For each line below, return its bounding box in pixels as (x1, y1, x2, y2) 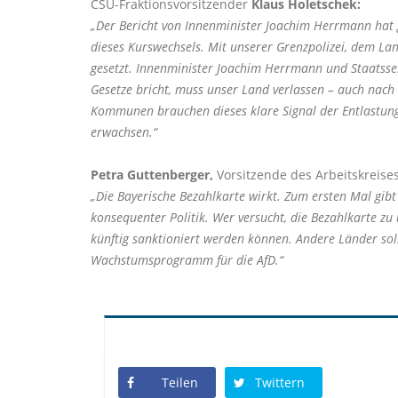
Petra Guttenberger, (91, 165, 213, 183)
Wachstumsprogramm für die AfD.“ (91, 251, 283, 268)
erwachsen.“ (91, 123, 157, 140)
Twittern (255, 373, 305, 391)
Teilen (162, 373, 198, 391)
